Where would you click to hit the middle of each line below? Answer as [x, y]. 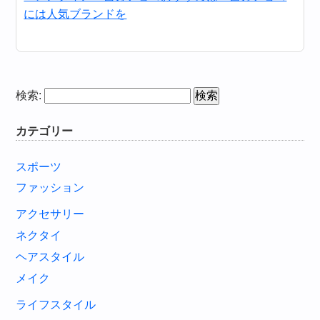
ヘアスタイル [50, 256]
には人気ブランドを [75, 14]
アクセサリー [50, 214]
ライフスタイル [56, 304]
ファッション [50, 188]
